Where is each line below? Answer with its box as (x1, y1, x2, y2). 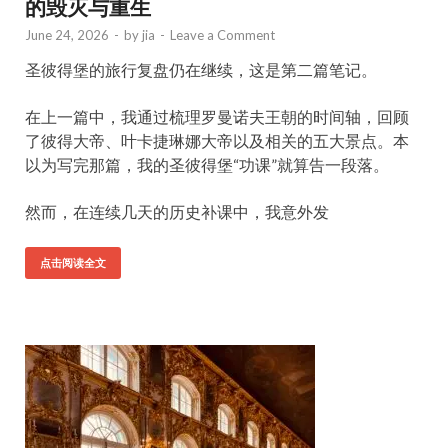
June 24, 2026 (25, 27, 109, 43)
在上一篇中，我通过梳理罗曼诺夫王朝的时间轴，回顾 (25, 107, 409, 126)
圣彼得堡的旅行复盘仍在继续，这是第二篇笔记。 (25, 60, 377, 79)
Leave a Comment (170, 27, 275, 43)
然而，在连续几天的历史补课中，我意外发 (25, 202, 329, 221)
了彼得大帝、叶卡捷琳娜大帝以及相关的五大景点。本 (25, 131, 409, 150)
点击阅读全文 (40, 257, 106, 269)
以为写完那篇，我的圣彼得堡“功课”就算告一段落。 (25, 155, 389, 174)
